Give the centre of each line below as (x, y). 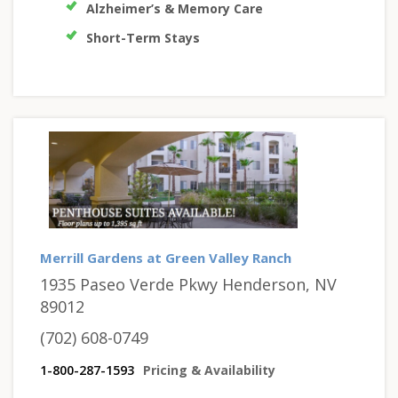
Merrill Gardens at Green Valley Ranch (166, 257)
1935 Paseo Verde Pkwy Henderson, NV (188, 284)
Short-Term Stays (143, 38)
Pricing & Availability (209, 370)
